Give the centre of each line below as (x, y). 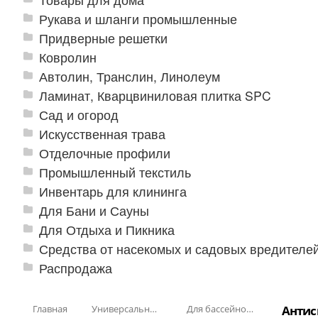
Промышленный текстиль (115, 172)
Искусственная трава (102, 133)
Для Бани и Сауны (94, 211)
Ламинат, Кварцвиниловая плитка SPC (155, 95)
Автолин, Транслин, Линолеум (130, 76)
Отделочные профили (105, 153)
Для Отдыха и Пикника (107, 230)
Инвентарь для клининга (113, 192)
